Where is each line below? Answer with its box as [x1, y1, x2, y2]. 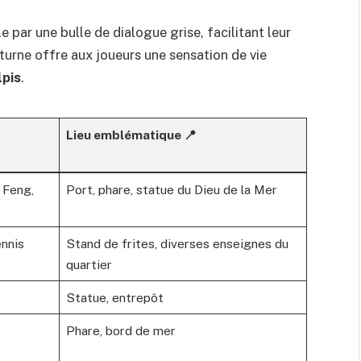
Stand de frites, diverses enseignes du [65, 236, 288, 251]
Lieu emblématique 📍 [65, 127, 196, 143]
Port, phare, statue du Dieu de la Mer [65, 182, 277, 197]
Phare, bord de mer [65, 323, 176, 338]
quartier [65, 257, 112, 272]
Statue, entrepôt [65, 290, 164, 305]
